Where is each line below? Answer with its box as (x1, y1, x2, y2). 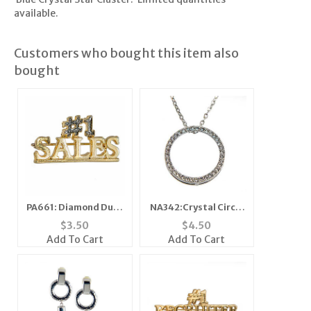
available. (13, 7, 58, 20)
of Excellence (167, 215, 226, 226)
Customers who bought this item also (13, 45, 239, 62)
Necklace (176, 228, 218, 239)
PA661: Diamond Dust (26, 202, 124, 212)
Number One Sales (33, 215, 117, 226)
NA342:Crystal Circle (149, 202, 217, 212)
